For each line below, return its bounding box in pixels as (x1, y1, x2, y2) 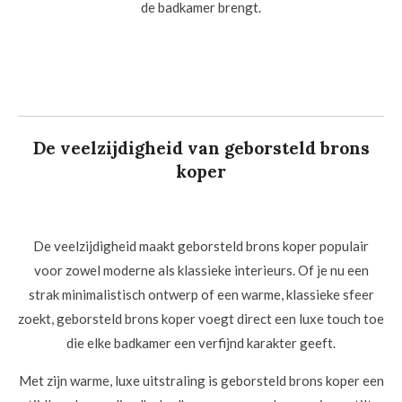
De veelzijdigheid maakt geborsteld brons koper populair (33, 238, 369, 255)
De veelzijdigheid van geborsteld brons (32, 137, 370, 160)
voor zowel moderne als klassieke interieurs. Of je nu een (33, 262, 369, 279)
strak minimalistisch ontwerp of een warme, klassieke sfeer (28, 286, 374, 303)
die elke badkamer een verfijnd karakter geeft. (66, 335, 336, 352)
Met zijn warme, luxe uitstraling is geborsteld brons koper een (18, 372, 384, 389)
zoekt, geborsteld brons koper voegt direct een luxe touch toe (18, 310, 384, 328)
